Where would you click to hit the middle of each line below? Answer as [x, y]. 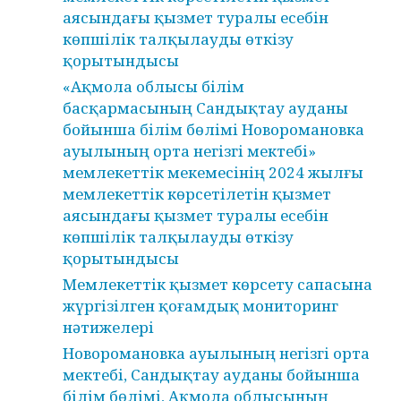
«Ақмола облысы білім [154, 86]
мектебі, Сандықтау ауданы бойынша [211, 375]
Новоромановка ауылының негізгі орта [216, 353]
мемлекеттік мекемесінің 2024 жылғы [213, 172]
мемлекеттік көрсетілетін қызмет [197, 194]
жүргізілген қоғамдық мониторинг [200, 306]
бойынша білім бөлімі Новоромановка [213, 129]
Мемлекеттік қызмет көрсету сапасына [218, 284]
